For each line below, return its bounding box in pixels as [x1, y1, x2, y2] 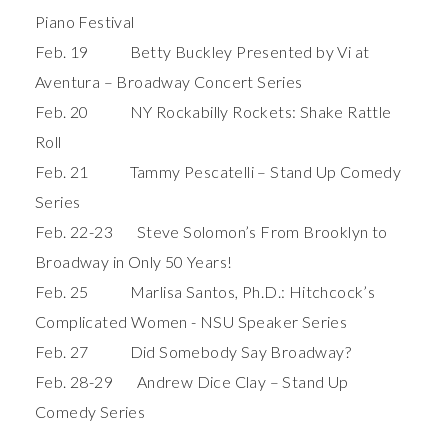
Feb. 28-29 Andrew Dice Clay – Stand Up [35, 372, 349, 392]
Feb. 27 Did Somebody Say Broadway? [35, 342, 351, 362]
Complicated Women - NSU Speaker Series [35, 312, 348, 332]
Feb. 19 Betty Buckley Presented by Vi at [35, 42, 370, 62]
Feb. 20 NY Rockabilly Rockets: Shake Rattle [35, 102, 392, 122]
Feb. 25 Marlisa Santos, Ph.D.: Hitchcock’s [35, 282, 376, 302]
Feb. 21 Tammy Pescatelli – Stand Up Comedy [35, 162, 402, 182]
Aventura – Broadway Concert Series [35, 72, 303, 92]
